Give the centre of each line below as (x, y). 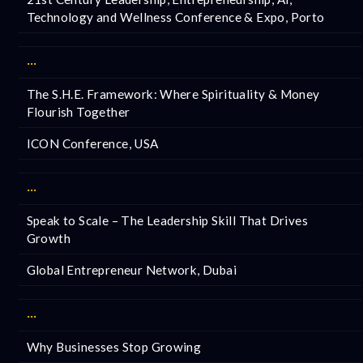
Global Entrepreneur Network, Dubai (132, 269)
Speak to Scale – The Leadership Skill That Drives (167, 220)
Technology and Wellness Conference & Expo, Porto (175, 17)
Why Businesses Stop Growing (114, 346)
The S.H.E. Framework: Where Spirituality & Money (173, 94)
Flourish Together (78, 111)
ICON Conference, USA (92, 143)
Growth (48, 238)
